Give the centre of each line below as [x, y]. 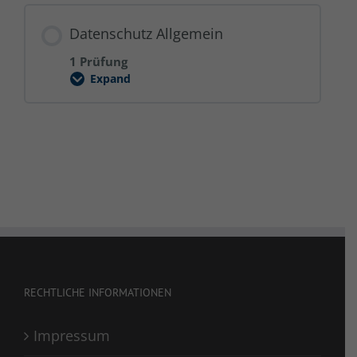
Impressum [72, 335]
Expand [110, 78]
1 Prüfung [98, 61]
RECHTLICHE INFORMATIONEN [98, 292]
